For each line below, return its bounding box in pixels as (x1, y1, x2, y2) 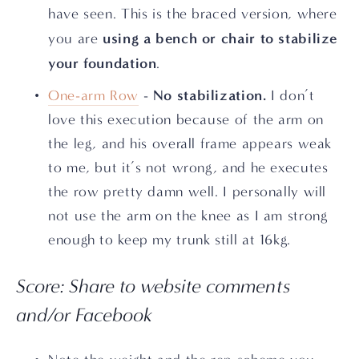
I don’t (266, 87, 315, 104)
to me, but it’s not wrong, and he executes (48, 159, 329, 176)
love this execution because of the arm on (48, 111, 324, 128)
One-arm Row (48, 87, 139, 104)
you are (48, 30, 103, 47)
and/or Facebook (16, 303, 153, 326)
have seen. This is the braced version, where (48, 5, 337, 22)
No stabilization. (152, 86, 267, 104)
